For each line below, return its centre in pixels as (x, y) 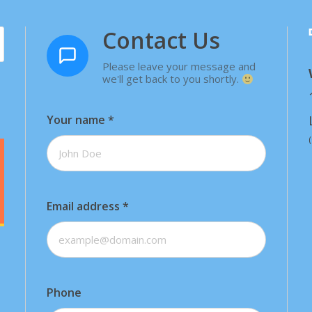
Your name (77, 120)
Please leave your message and (179, 67)
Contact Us (161, 40)
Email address (84, 206)
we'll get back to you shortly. (172, 79)
